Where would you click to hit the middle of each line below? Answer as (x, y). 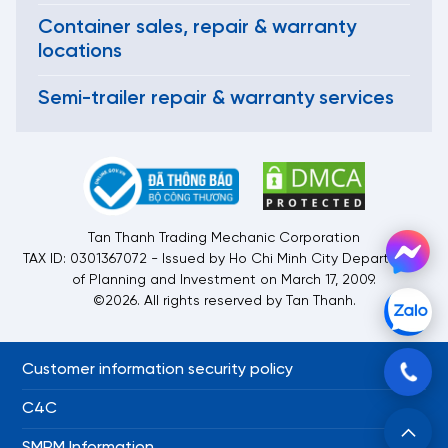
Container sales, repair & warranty (197, 28)
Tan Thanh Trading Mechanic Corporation (224, 238)
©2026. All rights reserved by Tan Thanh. (224, 301)
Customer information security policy (157, 369)
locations (80, 52)
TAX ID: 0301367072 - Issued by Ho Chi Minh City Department (224, 259)
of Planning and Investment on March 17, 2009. (224, 280)
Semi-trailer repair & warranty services (216, 99)
